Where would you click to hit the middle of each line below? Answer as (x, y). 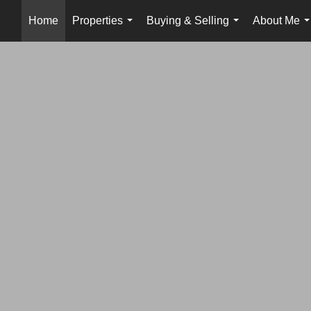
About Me (276, 20)
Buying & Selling (188, 20)
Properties (98, 20)
